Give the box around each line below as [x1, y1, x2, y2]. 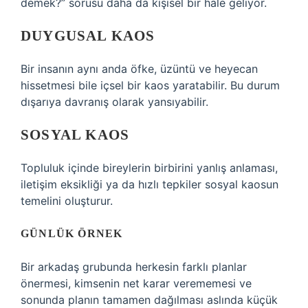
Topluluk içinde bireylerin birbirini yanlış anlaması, [21, 161, 278, 175]
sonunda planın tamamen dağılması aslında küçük [21, 293, 278, 307]
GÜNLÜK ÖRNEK [21, 228, 123, 239]
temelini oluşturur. [21, 194, 113, 208]
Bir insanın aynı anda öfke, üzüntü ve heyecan [21, 62, 258, 76]
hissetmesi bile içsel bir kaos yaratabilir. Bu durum [21, 78, 280, 92]
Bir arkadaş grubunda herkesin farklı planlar [21, 260, 247, 274]
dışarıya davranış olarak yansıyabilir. [21, 95, 208, 109]
